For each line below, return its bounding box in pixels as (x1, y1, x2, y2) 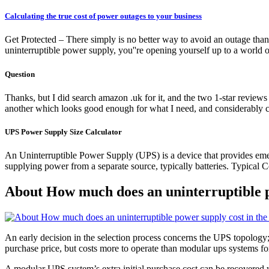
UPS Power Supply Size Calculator (5, 127, 122, 136)
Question (5, 69, 35, 79)
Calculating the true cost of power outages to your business (5, 11, 202, 21)
